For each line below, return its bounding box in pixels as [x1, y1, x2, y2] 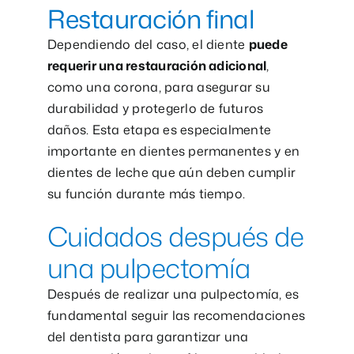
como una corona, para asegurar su [47, 77, 270, 96]
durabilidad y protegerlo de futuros [47, 99, 264, 117]
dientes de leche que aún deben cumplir [47, 163, 296, 181]
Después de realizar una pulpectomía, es [47, 284, 299, 303]
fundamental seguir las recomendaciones [47, 306, 306, 324]
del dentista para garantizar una [47, 327, 249, 345]
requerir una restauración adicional [47, 56, 267, 74]
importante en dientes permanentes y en [47, 141, 300, 160]
